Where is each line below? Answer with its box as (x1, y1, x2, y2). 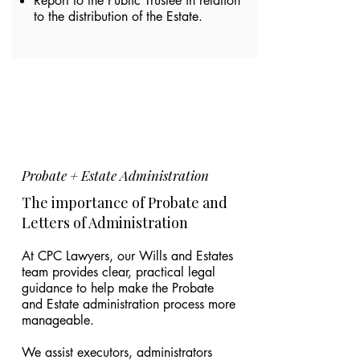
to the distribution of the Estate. (34, 8, 202, 25)
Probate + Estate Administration (22, 166, 209, 184)
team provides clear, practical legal (22, 264, 215, 280)
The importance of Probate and (22, 193, 227, 212)
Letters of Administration (22, 213, 188, 232)
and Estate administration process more (22, 296, 235, 313)
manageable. (22, 312, 94, 329)
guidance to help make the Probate (22, 280, 214, 297)
